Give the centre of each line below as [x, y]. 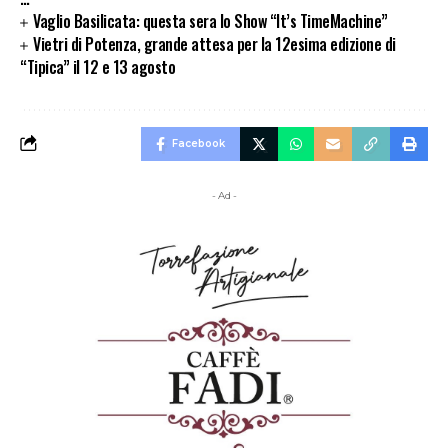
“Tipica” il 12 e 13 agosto [97, 66]
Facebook [198, 143]
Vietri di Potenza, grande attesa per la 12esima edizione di [214, 43]
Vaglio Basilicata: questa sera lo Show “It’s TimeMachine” [210, 20]
